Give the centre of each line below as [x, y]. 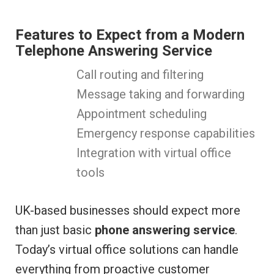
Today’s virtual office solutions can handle [127, 250]
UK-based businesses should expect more [128, 211]
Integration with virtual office [154, 153]
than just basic [55, 230]
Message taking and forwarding [161, 94]
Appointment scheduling [142, 114]
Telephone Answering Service [114, 51]
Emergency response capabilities [166, 134]
